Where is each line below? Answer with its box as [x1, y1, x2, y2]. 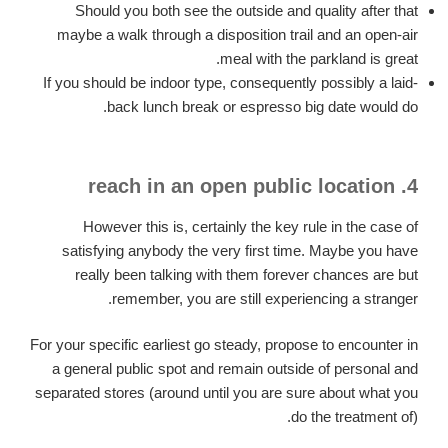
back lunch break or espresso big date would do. [107, 98, 418, 116]
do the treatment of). [291, 408, 418, 426]
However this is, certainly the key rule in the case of [83, 217, 418, 235]
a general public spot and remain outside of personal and [52, 360, 418, 378]
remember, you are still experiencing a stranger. [112, 289, 418, 307]
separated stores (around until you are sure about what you [35, 384, 418, 402]
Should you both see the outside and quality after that [75, 2, 418, 20]
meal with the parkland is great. [220, 50, 418, 68]
